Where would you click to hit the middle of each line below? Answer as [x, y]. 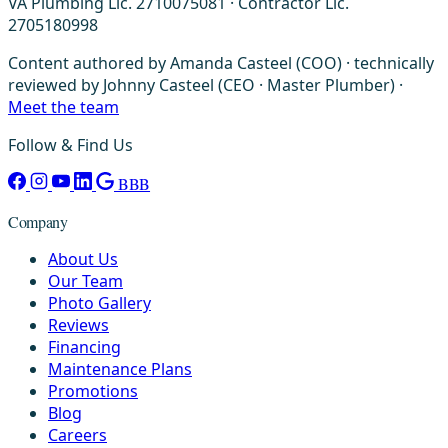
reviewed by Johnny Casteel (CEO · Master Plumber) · [205, 85]
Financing [84, 347]
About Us [83, 259]
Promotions [93, 391]
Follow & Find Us [70, 145]
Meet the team [63, 107]
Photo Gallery [99, 303]
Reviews [78, 325]
